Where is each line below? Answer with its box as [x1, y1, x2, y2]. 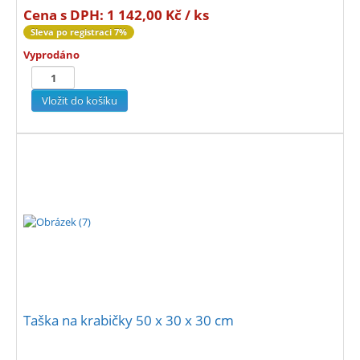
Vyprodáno [23, 47, 80, 63]
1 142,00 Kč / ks [107, 6, 209, 25]
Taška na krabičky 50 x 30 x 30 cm [23, 311, 234, 330]
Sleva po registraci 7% [31, 26, 127, 39]
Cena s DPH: [23, 6, 107, 25]
